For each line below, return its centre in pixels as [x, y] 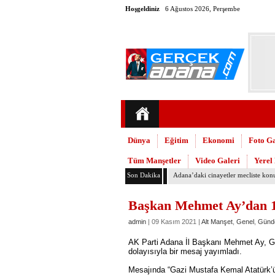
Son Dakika [144, 175]
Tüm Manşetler [154, 161]
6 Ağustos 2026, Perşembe [203, 9]
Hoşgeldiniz [142, 9]
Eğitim [176, 140]
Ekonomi [219, 140]
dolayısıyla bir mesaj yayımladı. [185, 251]
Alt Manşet [217, 222]
